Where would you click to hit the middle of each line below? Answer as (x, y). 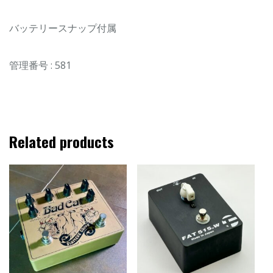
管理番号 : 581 (40, 65)
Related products (62, 141)
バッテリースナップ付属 (63, 28)
